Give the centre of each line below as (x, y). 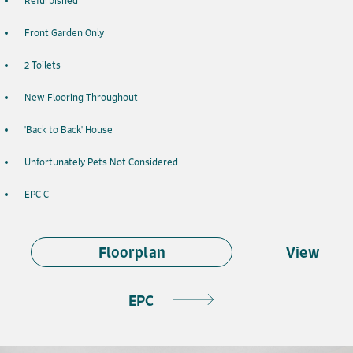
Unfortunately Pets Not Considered (101, 162)
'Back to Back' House (69, 130)
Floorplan (132, 252)
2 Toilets (43, 65)
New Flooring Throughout (81, 98)
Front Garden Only (64, 33)
